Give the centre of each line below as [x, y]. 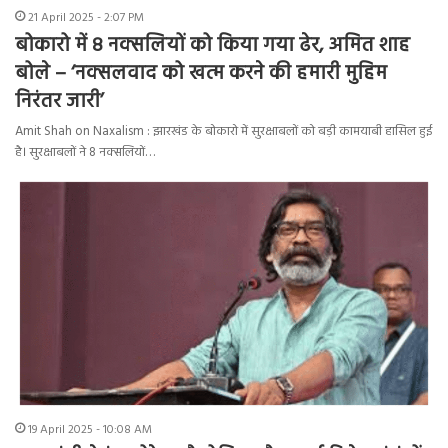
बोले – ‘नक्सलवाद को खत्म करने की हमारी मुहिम [201, 73]
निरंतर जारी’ [59, 101]
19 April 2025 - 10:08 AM [90, 429]
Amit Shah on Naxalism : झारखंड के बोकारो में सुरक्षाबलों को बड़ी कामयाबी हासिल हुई [223, 131]
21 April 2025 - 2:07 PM [86, 17]
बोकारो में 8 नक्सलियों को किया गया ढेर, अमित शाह [212, 45]
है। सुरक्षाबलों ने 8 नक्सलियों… [85, 152]
